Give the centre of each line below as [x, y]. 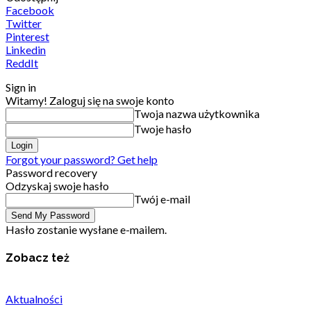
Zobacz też [37, 258]
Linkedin [26, 50]
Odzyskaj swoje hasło [57, 186]
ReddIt [22, 63]
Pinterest [27, 37]
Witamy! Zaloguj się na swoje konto [90, 101]
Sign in [21, 87]
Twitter [24, 24]
